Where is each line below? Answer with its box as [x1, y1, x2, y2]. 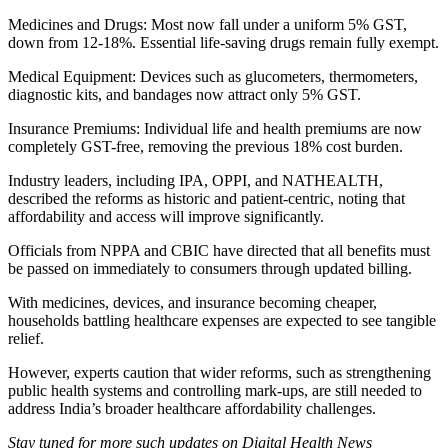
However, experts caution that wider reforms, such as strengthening [8, 363, 431, 381]
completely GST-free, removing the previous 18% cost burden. [8, 137, 403, 155]
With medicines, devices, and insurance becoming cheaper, [8, 293, 377, 311]
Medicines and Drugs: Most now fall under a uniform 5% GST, [8, 15, 407, 33]
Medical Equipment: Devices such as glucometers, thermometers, [8, 67, 418, 85]
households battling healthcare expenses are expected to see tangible [8, 311, 436, 329]
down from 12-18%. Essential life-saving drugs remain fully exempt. [8, 33, 439, 51]
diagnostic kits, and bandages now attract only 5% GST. [8, 85, 361, 103]
